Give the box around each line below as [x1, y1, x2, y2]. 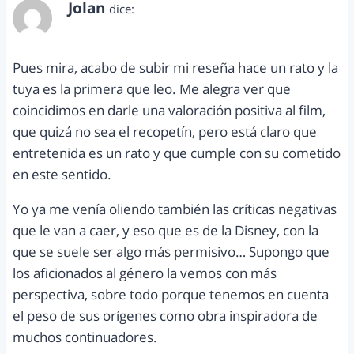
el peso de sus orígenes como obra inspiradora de [13, 306, 318, 325]
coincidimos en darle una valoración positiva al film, [13, 100, 326, 119]
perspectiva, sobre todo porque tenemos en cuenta [13, 284, 329, 303]
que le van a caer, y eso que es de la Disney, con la [13, 220, 318, 239]
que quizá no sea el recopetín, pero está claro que [13, 122, 317, 141]
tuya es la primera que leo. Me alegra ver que [13, 79, 291, 98]
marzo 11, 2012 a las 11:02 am [68, 17, 227, 33]
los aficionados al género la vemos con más [13, 263, 277, 282]
